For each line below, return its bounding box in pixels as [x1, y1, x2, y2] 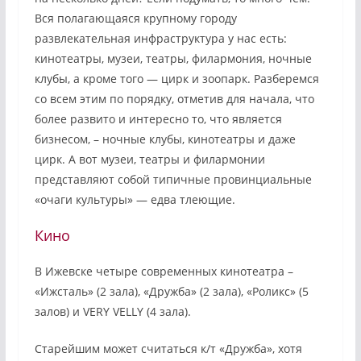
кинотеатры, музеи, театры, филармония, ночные [34, 51, 312, 67]
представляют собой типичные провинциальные [34, 172, 312, 188]
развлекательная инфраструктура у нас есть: [34, 31, 287, 47]
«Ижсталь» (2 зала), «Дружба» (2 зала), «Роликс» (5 [34, 284, 309, 300]
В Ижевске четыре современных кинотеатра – [34, 263, 293, 280]
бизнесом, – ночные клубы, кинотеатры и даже [34, 131, 296, 147]
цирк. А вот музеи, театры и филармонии [34, 151, 265, 168]
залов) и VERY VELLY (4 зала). [34, 304, 191, 320]
